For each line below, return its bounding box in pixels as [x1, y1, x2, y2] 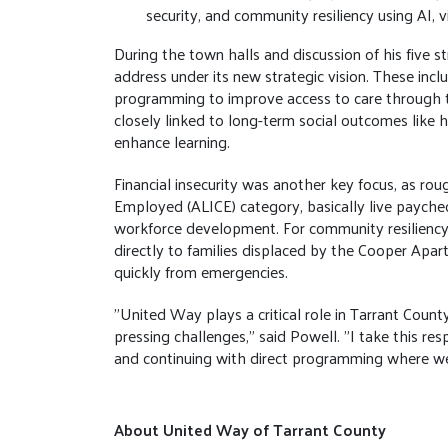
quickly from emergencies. [114, 257, 288, 286]
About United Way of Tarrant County [114, 414, 386, 444]
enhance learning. [114, 127, 234, 156]
